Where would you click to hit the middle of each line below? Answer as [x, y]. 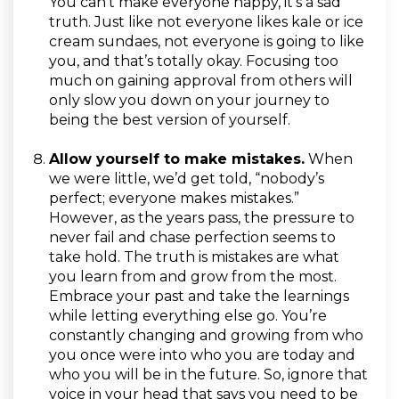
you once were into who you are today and [202, 355]
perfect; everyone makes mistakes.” [174, 199]
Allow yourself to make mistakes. [177, 159]
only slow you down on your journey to [189, 101]
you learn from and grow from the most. [193, 277]
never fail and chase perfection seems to [192, 238]
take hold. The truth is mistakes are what [194, 257]
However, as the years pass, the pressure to [202, 218]
